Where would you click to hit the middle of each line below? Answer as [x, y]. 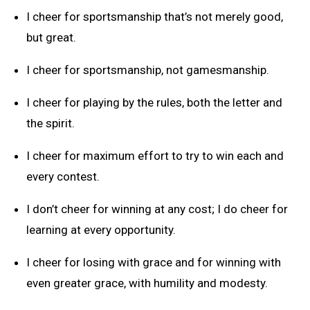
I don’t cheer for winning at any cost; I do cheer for [157, 209]
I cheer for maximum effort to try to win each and [155, 155]
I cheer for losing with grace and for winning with [154, 262]
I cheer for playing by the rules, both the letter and [154, 102]
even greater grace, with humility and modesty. [147, 283]
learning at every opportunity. [101, 229]
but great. [51, 37]
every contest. [63, 176]
